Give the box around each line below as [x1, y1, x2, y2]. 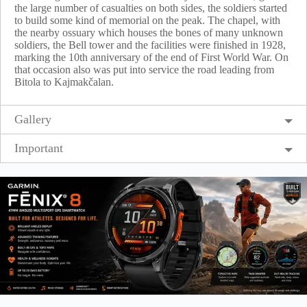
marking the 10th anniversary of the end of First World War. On [14, 51, 288, 63]
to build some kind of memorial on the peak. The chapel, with [14, 14, 280, 26]
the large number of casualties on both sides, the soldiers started [14, 1, 287, 14]
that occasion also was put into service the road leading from [14, 63, 274, 75]
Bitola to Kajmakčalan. [14, 75, 114, 88]
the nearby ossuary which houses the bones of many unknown [14, 26, 283, 38]
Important [14, 140, 63, 155]
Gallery [14, 112, 51, 126]
